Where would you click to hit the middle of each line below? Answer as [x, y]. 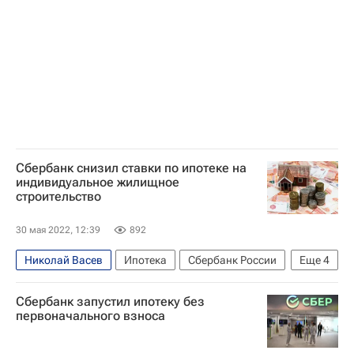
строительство [58, 196]
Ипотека [145, 260]
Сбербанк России [232, 260]
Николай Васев [64, 260]
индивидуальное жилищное [98, 182]
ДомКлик [48, 284]
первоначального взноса [90, 315]
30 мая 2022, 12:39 [58, 230]
